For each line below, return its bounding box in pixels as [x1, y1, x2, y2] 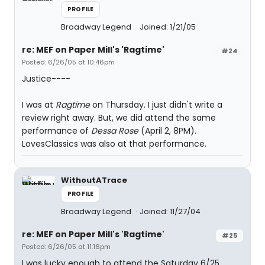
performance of [22, 125, 91, 137]
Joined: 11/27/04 [140, 206, 201, 217]
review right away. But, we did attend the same [22, 112, 216, 124]
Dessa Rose [91, 125, 138, 137]
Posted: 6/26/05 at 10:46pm [22, 57, 115, 67]
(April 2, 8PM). [138, 125, 196, 137]
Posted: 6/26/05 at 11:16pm [22, 242, 111, 251]
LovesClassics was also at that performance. [22, 138, 206, 150]
